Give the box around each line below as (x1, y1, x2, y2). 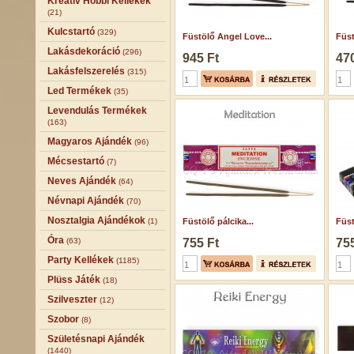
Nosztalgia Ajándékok (47, 215, 145, 226)
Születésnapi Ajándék (47, 333, 145, 345)
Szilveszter (47, 294, 97, 305)
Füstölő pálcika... (183, 217, 254, 226)
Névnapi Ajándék (47, 195, 124, 206)
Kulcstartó (47, 26, 95, 37)
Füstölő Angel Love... (183, 32, 272, 41)
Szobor (47, 314, 79, 325)
